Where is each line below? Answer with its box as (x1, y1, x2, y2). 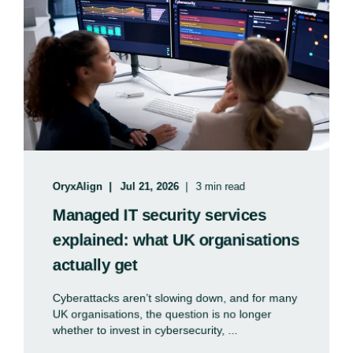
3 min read (195, 180, 245, 193)
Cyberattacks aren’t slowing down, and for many (52, 292, 298, 305)
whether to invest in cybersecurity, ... (52, 323, 238, 337)
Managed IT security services (52, 206, 266, 225)
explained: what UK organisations (52, 231, 299, 249)
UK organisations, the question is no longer (52, 307, 272, 321)
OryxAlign (52, 180, 103, 193)
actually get (52, 256, 137, 274)
